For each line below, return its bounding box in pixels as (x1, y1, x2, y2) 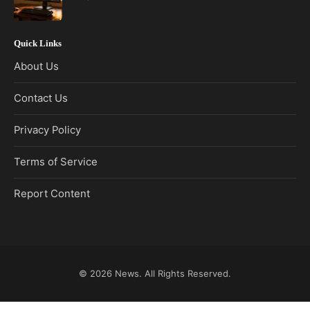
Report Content (14, 188, 90, 201)
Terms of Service (14, 156, 98, 169)
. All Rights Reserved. (139, 268, 231, 280)
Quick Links (14, 38, 62, 49)
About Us (14, 60, 59, 73)
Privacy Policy (14, 124, 81, 137)
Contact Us (14, 92, 68, 105)
